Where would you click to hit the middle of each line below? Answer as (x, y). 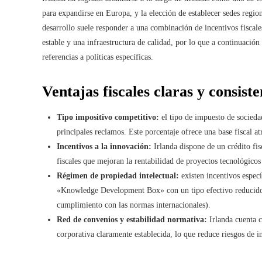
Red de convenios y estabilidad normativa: (132, 220)
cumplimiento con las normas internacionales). (134, 205)
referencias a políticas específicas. (98, 57)
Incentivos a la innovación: (104, 146)
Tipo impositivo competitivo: (108, 117)
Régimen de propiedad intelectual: (118, 176)
